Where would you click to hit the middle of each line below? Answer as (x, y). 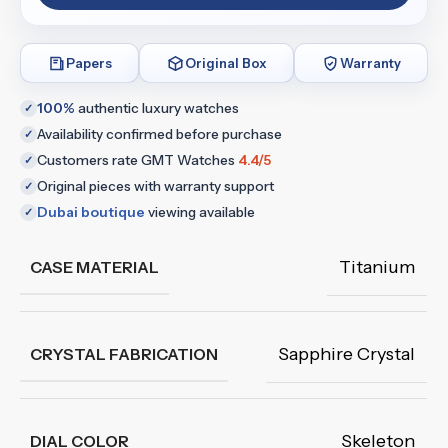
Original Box (226, 62)
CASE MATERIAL (94, 267)
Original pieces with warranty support (155, 186)
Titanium (377, 267)
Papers (89, 62)
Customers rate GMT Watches (137, 160)
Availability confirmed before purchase (159, 134)
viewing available (200, 212)
